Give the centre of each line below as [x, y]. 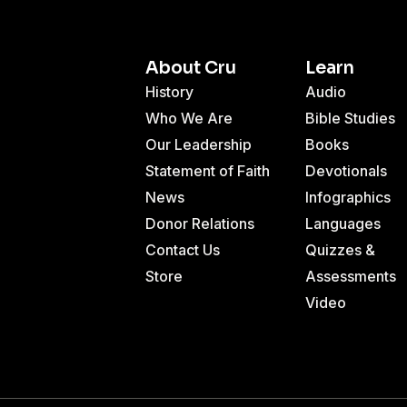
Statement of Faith [208, 170]
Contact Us [183, 249]
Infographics [348, 197]
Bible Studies [350, 118]
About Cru [191, 68]
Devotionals [346, 170]
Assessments [351, 276]
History [169, 91]
